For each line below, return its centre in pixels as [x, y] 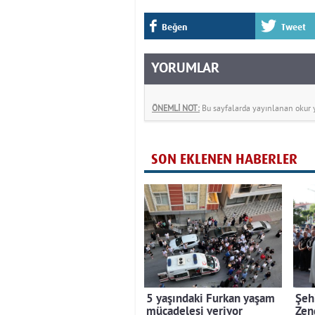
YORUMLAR [185, 69]
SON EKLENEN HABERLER [224, 160]
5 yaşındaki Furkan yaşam [211, 300]
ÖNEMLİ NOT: [176, 108]
